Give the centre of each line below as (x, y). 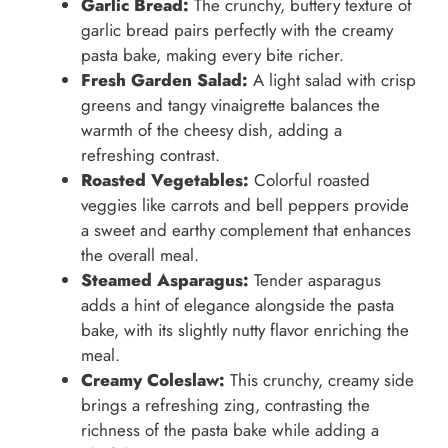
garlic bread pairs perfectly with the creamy (237, 30)
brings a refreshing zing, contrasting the (225, 405)
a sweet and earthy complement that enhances (246, 230)
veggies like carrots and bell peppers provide (245, 205)
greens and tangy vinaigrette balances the (230, 105)
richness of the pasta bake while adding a (230, 430)
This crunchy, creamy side (319, 380)
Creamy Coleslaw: (153, 380)
